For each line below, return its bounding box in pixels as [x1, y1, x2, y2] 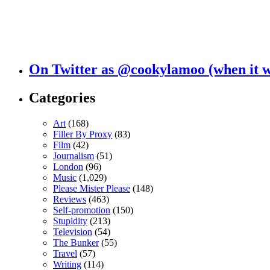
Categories [29, 89, 95, 105]
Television [53, 226, 92, 237]
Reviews [53, 193, 86, 204]
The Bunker [53, 237, 99, 248]
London [53, 161, 83, 172]
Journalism [53, 150, 94, 161]
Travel [53, 248, 77, 259]
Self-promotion [53, 204, 110, 215]
